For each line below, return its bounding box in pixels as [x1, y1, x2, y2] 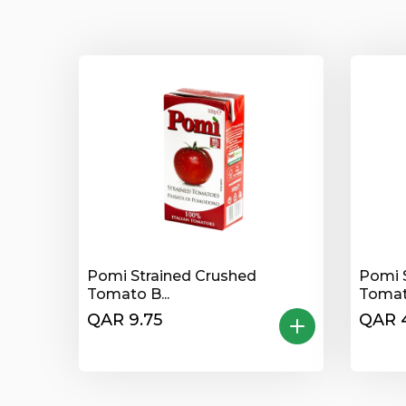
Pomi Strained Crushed [87, 267, 256, 285]
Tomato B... [87, 285, 169, 303]
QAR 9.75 [87, 310, 162, 330]
